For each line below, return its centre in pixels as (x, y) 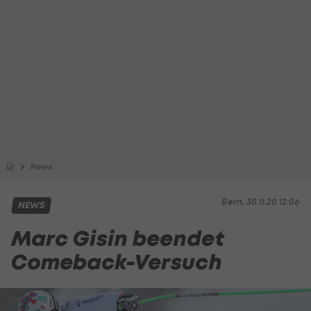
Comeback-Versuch (117, 262)
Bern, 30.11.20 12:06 (261, 202)
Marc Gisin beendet (118, 238)
